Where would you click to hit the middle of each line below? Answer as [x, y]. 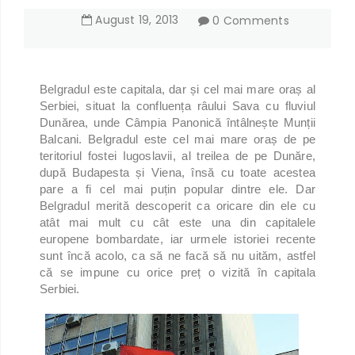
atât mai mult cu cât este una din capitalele [177, 222]
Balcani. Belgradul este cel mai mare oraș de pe [177, 139]
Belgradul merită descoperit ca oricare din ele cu [177, 205]
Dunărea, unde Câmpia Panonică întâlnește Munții [177, 122]
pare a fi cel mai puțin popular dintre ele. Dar [177, 189]
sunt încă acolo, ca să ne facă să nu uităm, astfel [177, 255]
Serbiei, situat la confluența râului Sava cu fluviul [177, 105]
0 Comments [251, 20]
